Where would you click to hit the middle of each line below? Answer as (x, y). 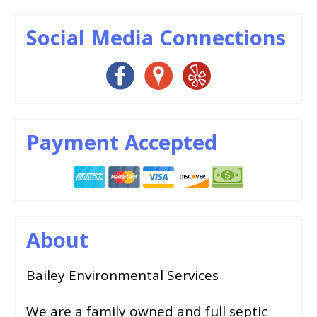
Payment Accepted (122, 142)
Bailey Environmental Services (122, 276)
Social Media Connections (156, 38)
